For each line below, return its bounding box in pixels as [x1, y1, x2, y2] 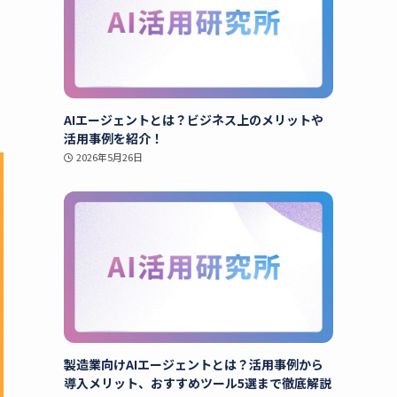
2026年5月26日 [75, 150, 143, 164]
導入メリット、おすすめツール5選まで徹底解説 [64, 374, 331, 392]
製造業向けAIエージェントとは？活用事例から [64, 355, 323, 373]
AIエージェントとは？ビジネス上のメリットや [64, 111, 323, 128]
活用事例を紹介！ [64, 129, 163, 147]
